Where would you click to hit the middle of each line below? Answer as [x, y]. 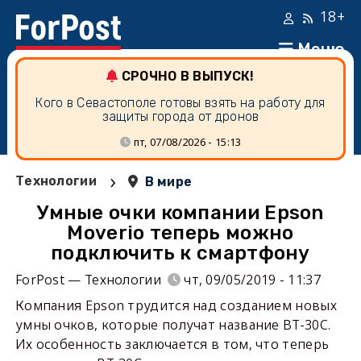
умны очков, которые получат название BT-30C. [173, 325]
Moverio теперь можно [180, 233]
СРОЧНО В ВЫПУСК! [188, 76]
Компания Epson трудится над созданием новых [176, 305]
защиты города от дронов [180, 116]
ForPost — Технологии [88, 280]
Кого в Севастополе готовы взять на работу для [180, 103]
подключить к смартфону [180, 253]
